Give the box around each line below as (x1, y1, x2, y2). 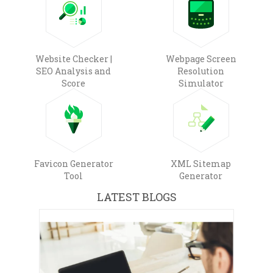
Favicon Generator (34, 157, 113, 169)
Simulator (178, 77, 224, 89)
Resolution (177, 65, 224, 77)
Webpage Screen (165, 52, 236, 65)
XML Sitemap (171, 157, 231, 169)
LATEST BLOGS (96, 189, 177, 204)
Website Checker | (35, 52, 112, 65)
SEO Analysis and (36, 65, 111, 77)
